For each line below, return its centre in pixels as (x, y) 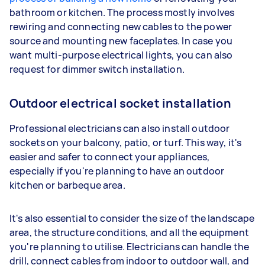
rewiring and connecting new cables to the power (121, 26)
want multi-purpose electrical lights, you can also (121, 55)
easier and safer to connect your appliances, (110, 156)
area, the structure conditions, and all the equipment (129, 232)
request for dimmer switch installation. (97, 69)
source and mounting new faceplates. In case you (121, 41)
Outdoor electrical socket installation (120, 103)
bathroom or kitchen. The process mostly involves (122, 12)
